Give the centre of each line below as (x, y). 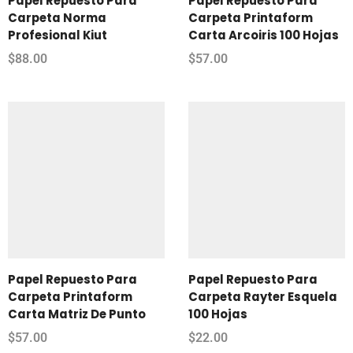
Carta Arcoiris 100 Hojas (264, 35)
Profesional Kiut (58, 35)
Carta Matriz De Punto (77, 314)
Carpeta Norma (57, 17)
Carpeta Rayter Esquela (263, 296)
